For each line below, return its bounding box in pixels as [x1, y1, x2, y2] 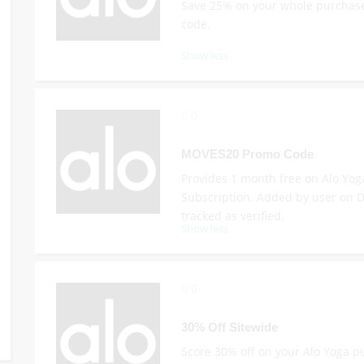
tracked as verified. [180, 208, 284, 223]
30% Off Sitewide [180, 320, 278, 334]
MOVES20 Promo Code [180, 147, 314, 161]
